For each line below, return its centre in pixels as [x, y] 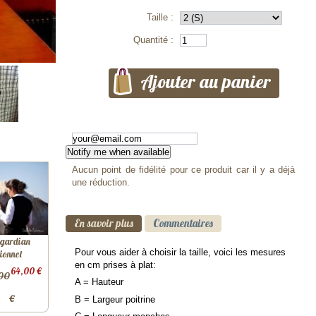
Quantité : [154, 40]
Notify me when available [118, 152]
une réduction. [101, 182]
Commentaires [183, 224]
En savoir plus [104, 224]
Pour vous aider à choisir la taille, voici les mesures [180, 252]
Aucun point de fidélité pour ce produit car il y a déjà [183, 169]
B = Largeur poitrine [115, 299]
